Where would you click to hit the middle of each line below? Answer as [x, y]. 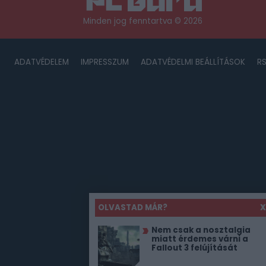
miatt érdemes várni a [200, 239]
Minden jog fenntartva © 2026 [142, 21]
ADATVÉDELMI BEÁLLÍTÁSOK [193, 62]
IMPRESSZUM [104, 62]
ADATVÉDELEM [41, 62]
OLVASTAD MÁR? [133, 208]
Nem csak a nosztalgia [201, 230]
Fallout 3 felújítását [194, 248]
